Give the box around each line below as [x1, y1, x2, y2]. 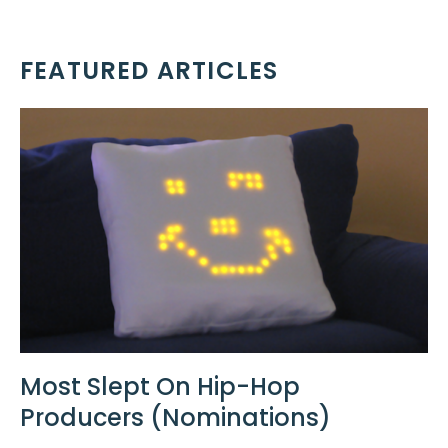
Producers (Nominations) [20, 401, 331, 435]
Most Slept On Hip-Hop [20, 370, 300, 404]
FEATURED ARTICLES [20, 54, 279, 88]
